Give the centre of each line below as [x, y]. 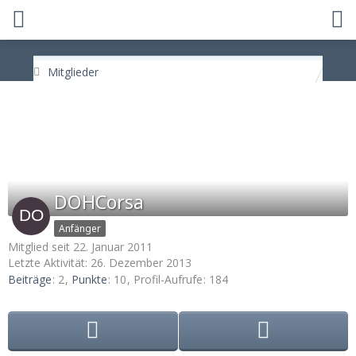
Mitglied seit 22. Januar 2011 [80, 247]
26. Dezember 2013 [141, 263]
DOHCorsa [99, 202]
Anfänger [80, 228]
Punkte [89, 280]
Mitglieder [74, 72]
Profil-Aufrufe [168, 280]
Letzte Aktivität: [49, 263]
